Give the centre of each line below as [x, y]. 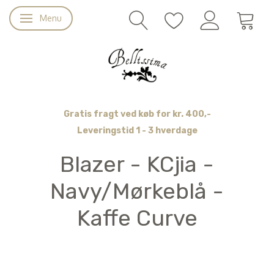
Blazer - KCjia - [137, 164]
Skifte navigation [60, 19]
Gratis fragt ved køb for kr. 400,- [137, 114]
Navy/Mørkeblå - [137, 191]
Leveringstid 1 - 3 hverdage [137, 131]
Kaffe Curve [137, 218]
